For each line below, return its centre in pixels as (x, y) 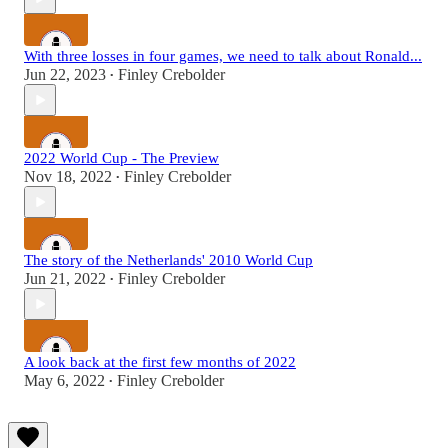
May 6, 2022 (64, 381)
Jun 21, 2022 (65, 279)
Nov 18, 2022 (68, 177)
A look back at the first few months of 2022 (160, 362)
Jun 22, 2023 (65, 75)
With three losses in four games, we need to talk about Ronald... (223, 56)
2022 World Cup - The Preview (121, 158)
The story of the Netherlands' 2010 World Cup (168, 260)
